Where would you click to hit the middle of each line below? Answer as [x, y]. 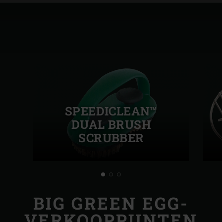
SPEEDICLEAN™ [111, 111]
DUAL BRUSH [111, 125]
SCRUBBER [111, 138]
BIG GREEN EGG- [111, 203]
